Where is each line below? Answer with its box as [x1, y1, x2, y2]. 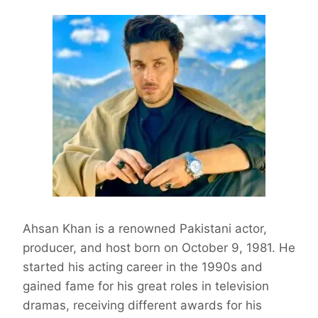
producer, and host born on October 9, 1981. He [23, 241, 295, 256]
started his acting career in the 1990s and [23, 260, 263, 275]
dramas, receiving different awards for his [23, 298, 262, 313]
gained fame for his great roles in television [23, 279, 269, 294]
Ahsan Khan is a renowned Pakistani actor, [23, 221, 267, 236]
